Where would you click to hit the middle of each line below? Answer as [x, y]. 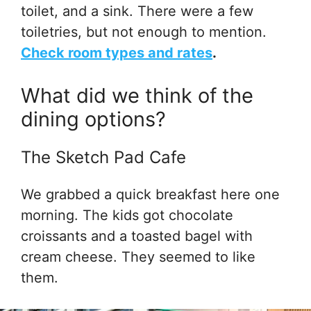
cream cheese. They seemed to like [138, 257]
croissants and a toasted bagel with [137, 236]
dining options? [93, 119]
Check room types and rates [117, 52]
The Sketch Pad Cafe [103, 157]
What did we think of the [137, 95]
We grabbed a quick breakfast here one [150, 194]
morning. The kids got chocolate [127, 215]
